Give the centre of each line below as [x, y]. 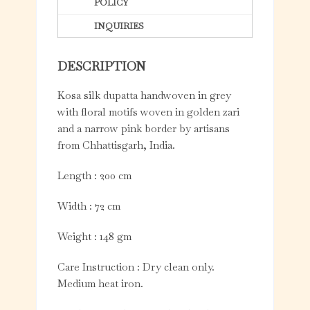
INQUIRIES [119, 26]
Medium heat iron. [101, 284]
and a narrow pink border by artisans [144, 129]
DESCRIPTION [102, 66]
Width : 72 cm [89, 206]
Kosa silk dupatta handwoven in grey [145, 95]
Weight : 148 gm [95, 237]
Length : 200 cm [95, 176]
